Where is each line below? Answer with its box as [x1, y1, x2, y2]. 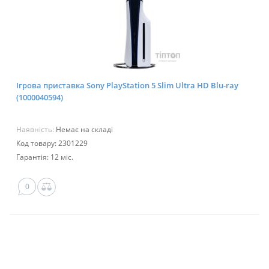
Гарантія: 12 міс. [16, 152, 73, 163]
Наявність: [16, 124, 56, 135]
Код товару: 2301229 [16, 138, 88, 149]
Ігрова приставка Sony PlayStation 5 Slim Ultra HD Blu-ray [16, 80, 238, 91]
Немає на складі [56, 124, 113, 135]
